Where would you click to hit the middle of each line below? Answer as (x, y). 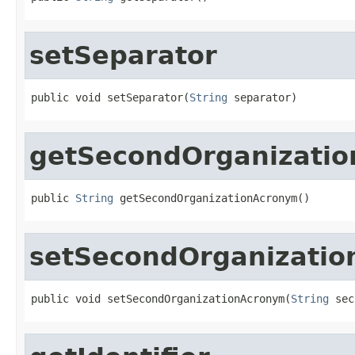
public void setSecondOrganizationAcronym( (161, 298)
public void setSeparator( (110, 97)
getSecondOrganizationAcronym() (212, 198)
